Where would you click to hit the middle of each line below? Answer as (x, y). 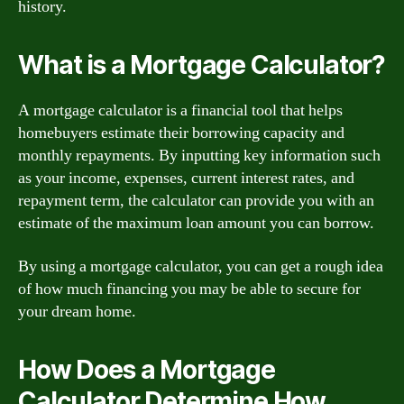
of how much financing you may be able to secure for (189, 289)
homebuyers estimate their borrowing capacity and (181, 133)
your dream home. (77, 311)
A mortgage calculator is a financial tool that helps (180, 110)
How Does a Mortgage (147, 369)
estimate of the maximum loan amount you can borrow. (196, 223)
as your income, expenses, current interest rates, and (186, 178)
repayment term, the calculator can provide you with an (196, 201)
